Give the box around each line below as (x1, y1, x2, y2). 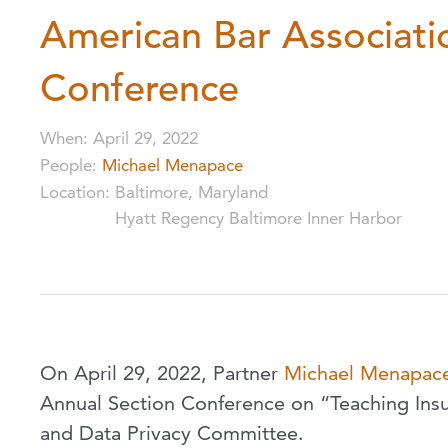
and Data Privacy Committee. (40, 421, 304, 446)
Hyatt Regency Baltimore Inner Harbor (115, 208, 402, 229)
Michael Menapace (102, 155, 243, 176)
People (40, 155, 92, 176)
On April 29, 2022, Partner (40, 361, 284, 386)
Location (40, 182, 105, 203)
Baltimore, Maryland (115, 182, 268, 203)
